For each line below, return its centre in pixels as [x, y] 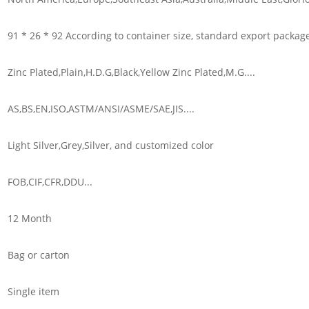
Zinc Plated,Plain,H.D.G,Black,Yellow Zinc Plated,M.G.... [131, 72]
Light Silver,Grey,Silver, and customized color [110, 145]
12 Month [29, 218]
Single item [33, 291]
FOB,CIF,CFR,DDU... [50, 181]
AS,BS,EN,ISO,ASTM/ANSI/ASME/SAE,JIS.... [101, 108]
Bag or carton [38, 255]
